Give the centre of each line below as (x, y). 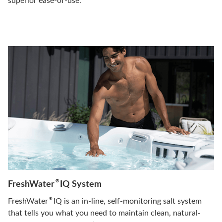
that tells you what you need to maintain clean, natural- (104, 213)
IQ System (80, 184)
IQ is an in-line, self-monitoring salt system (127, 201)
